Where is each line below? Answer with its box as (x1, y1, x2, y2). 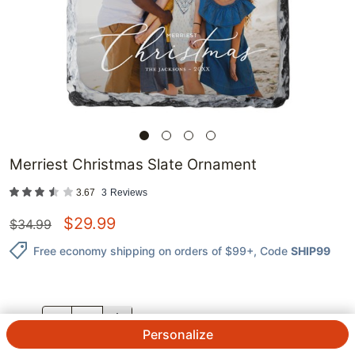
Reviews (110, 187, 147, 199)
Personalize (142, 326, 213, 342)
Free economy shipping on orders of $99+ (33, 243, 254, 258)
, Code (254, 243, 288, 258)
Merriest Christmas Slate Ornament (10, 155, 257, 174)
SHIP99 (291, 243, 330, 258)
